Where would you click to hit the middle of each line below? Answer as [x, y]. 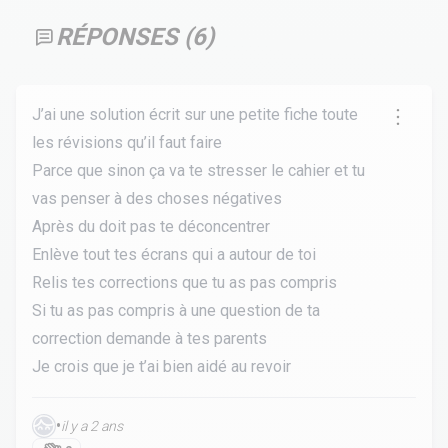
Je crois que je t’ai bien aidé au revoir [161, 366]
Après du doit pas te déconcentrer [151, 226]
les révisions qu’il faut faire [127, 142]
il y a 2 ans [92, 426]
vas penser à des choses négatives [157, 198]
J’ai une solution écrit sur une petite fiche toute [195, 114]
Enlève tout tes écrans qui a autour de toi [174, 254]
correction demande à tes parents [149, 338]
